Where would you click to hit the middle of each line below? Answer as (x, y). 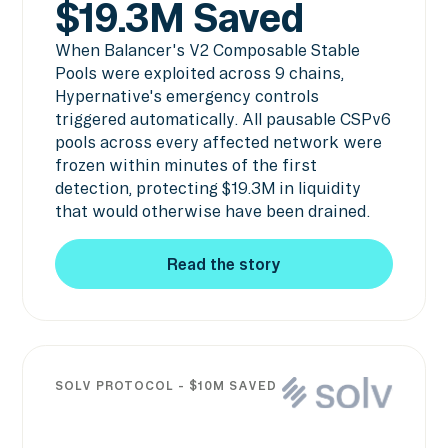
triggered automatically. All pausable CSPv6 (222, 119)
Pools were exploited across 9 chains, (199, 73)
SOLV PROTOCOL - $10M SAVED (165, 386)
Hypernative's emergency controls (186, 96)
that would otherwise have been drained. (212, 211)
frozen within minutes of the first (185, 165)
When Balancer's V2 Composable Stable (207, 50)
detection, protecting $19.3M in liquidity (207, 188)
